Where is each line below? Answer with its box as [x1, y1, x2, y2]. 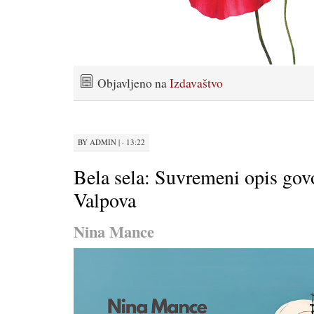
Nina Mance [74, 220, 154, 244]
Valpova [74, 186, 136, 214]
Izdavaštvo [170, 74, 223, 91]
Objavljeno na [97, 74, 170, 91]
